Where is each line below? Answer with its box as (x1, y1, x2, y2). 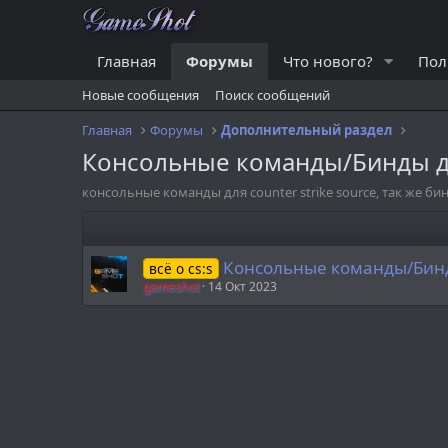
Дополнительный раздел (221, 121, 393, 139)
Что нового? (283, 51, 373, 71)
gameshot (143, 278, 199, 295)
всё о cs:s (148, 259, 213, 278)
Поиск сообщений (215, 86, 330, 104)
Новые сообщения (82, 86, 199, 104)
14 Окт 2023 (208, 278, 277, 295)
